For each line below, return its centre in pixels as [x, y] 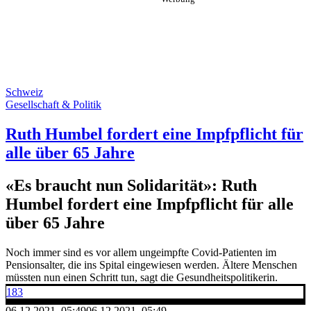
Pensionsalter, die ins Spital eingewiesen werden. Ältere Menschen [151, 264]
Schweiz [24, 92]
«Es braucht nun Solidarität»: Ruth [131, 185]
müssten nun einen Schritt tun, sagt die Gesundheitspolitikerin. [142, 277]
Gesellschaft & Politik [53, 104]
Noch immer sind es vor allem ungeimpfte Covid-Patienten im [141, 252]
